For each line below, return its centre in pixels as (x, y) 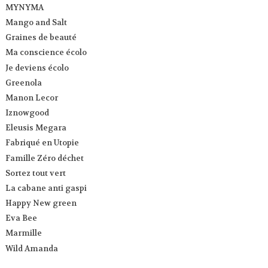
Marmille (24, 233)
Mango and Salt (36, 23)
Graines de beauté (41, 38)
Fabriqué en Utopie (42, 143)
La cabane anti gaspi (46, 188)
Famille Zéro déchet (45, 158)
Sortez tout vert (36, 173)
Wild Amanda (32, 248)
